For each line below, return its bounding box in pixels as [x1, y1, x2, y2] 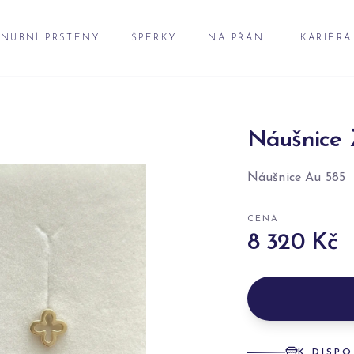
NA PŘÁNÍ [208, 33, 269, 43]
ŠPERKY [130, 33, 177, 43]
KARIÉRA [299, 33, 352, 43]
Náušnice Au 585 [247, 171, 346, 184]
